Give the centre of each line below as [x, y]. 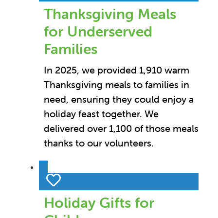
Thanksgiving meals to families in [117, 85]
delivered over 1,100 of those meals [121, 128]
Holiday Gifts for [99, 203]
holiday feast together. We [101, 114]
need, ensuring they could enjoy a [119, 99]
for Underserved [98, 32]
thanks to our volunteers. [99, 143]
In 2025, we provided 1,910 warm [117, 70]
